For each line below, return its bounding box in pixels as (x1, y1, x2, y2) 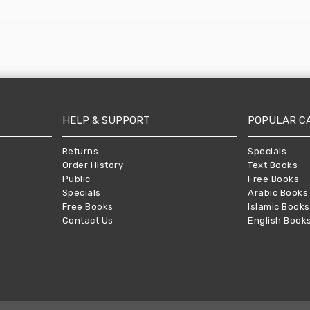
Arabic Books (248, 188, 309, 198)
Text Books (248, 160, 298, 170)
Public (62, 174, 91, 184)
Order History (62, 160, 124, 170)
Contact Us (62, 215, 113, 226)
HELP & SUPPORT (62, 114, 150, 127)
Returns (62, 146, 99, 156)
